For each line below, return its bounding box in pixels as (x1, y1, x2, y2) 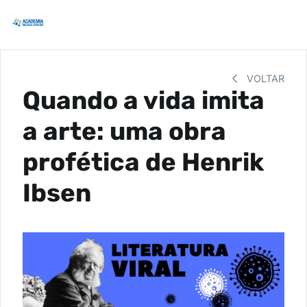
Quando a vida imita (23, 86, 265, 115)
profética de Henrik (23, 147, 264, 177)
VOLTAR (244, 73, 284, 84)
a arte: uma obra (23, 116, 226, 146)
